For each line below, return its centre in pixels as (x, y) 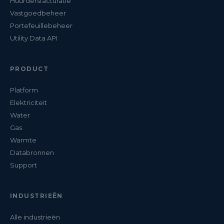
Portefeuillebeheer (41, 25)
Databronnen (32, 152)
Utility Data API (34, 38)
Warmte (23, 140)
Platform (24, 90)
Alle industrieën (35, 217)
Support (23, 165)
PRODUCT (29, 68)
